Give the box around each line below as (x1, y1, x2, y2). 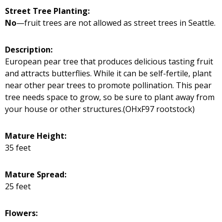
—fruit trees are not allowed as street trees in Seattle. (16, 17, 216, 28)
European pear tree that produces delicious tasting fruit (5, 55, 213, 67)
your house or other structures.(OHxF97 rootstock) (5, 103, 195, 114)
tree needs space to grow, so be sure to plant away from (5, 91, 215, 103)
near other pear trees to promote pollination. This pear (5, 79, 212, 91)
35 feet (5, 142, 31, 153)
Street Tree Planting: (5, 5, 90, 16)
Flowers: (5, 207, 38, 219)
